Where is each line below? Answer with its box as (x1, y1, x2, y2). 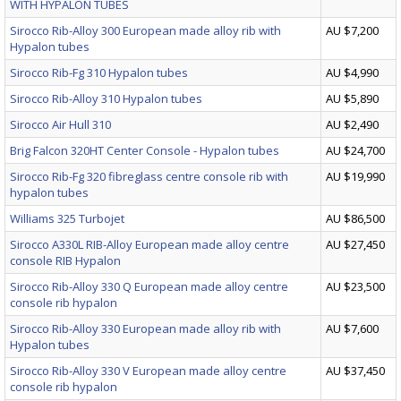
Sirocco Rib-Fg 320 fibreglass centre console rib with (10, 168, 288, 185)
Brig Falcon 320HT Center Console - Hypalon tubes (10, 142, 279, 159)
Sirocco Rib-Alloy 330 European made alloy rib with (10, 320, 281, 337)
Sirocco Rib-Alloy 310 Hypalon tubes (10, 90, 202, 107)
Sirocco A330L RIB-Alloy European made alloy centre (10, 236, 289, 253)
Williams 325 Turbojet (10, 210, 124, 227)
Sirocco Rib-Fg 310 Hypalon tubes (10, 64, 188, 81)
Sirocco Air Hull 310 (10, 116, 111, 133)
